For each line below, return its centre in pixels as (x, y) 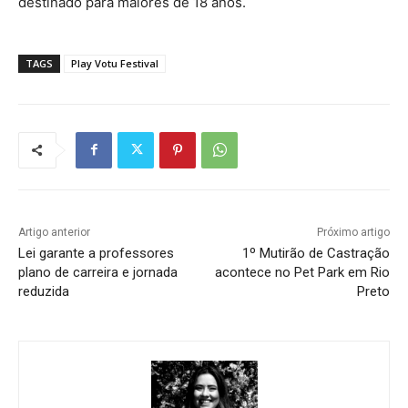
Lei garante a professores (96, 253)
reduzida (44, 291)
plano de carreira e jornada (98, 272)
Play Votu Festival (115, 63)
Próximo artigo (353, 232)
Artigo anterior (54, 232)
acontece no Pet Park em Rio (302, 272)
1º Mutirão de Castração (316, 253)
